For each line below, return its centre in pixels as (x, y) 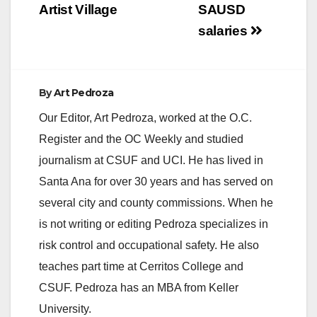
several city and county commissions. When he (156, 203)
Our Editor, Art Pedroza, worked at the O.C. (145, 118)
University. (65, 309)
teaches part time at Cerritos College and (141, 267)
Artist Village (78, 10)
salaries (224, 31)
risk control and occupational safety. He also (149, 246)
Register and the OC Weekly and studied (141, 139)
